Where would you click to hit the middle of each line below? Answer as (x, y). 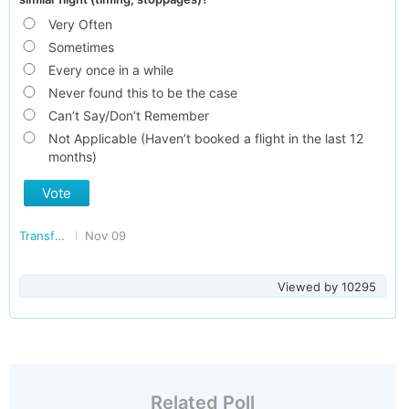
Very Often (80, 24)
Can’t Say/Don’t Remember (128, 115)
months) (72, 157)
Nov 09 (105, 236)
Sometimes (81, 47)
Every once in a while (110, 70)
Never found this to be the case (142, 93)
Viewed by (309, 287)
